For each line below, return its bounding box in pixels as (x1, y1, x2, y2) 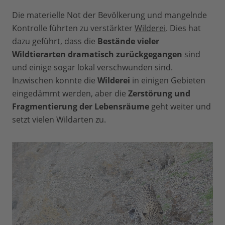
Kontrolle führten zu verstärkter (12, 23, 135, 34)
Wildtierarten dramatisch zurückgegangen (12, 49, 182, 60)
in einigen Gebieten (130, 75, 205, 86)
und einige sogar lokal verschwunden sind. (12, 62, 173, 73)
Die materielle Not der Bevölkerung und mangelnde (12, 10, 207, 21)
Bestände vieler (97, 36, 159, 47)
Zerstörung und (128, 88, 190, 99)
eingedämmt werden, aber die (12, 88, 128, 99)
